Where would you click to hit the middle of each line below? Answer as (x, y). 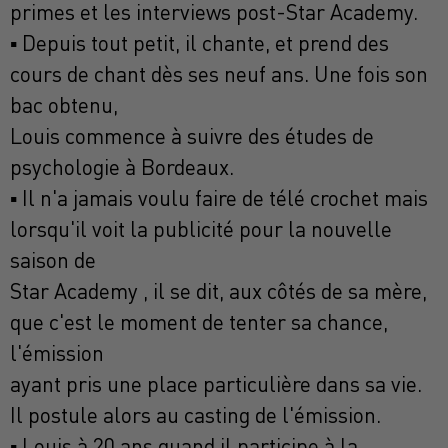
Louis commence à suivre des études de (192, 136)
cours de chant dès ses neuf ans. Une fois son (219, 74)
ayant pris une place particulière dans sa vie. (216, 384)
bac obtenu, (64, 105)
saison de (53, 260)
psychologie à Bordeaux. (122, 167)
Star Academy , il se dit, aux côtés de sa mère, (218, 291)
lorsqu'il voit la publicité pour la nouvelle (201, 229)
